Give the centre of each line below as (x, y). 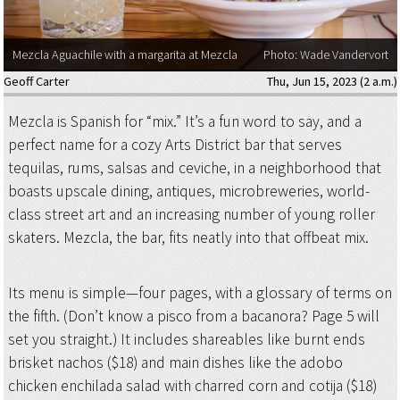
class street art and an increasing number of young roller (191, 214)
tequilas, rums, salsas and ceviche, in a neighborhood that (194, 167)
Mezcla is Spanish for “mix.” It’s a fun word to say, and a (184, 121)
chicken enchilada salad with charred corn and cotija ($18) (192, 386)
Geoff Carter (36, 81)
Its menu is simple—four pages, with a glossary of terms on (200, 293)
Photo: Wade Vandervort (325, 55)
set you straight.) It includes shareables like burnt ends (186, 340)
